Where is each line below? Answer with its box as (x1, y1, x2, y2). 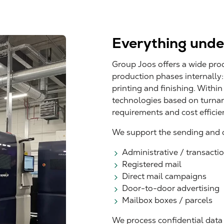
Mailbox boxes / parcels (122, 195, 212, 205)
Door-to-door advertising (122, 183, 219, 193)
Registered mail (122, 159, 181, 169)
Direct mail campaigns (122, 171, 206, 181)
